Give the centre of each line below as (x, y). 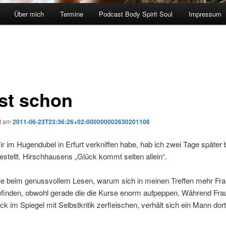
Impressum (205, 14)
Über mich (29, 14)
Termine (71, 14)
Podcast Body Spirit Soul (136, 14)
